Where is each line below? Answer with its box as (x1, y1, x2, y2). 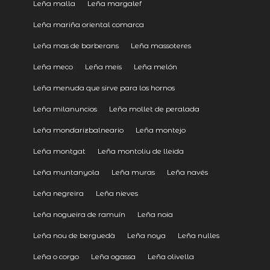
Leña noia (137, 209, 173, 219)
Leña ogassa (90, 251, 136, 261)
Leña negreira (33, 188, 84, 198)
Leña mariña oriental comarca (33, 19, 144, 29)
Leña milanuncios (33, 104, 97, 113)
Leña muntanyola (33, 167, 99, 177)
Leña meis (84, 61, 122, 71)
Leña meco (33, 61, 73, 71)
